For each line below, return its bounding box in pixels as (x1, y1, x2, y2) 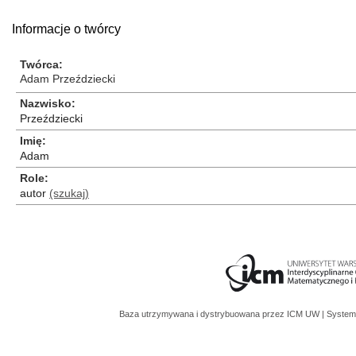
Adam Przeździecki (20, 72, 115, 85)
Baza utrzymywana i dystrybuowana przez (119, 309, 287, 319)
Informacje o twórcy (12, 22, 121, 36)
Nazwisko (20, 97, 72, 110)
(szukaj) (49, 187, 89, 199)
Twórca (20, 58, 59, 71)
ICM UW (287, 309, 322, 319)
